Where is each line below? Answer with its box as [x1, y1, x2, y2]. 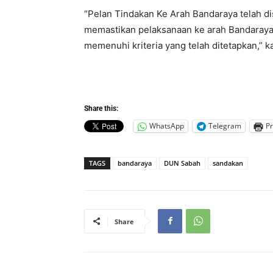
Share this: [84, 104, 118, 113]
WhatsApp [149, 121, 184, 132]
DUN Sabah [164, 158, 200, 168]
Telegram [208, 121, 241, 132]
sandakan [213, 158, 243, 168]
